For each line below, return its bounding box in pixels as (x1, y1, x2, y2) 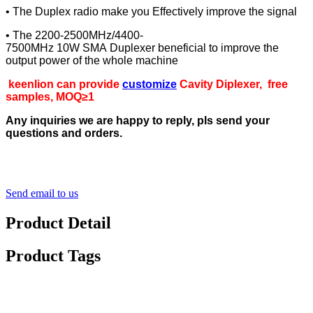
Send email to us (6, 187, 78, 199)
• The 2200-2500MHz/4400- (6, 29, 143, 41)
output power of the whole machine (6, 54, 178, 66)
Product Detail (6, 213, 111, 232)
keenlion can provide (8, 78, 122, 90)
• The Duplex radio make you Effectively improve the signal (6, 5, 300, 17)
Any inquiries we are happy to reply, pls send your (6, 114, 270, 126)
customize (122, 78, 177, 90)
